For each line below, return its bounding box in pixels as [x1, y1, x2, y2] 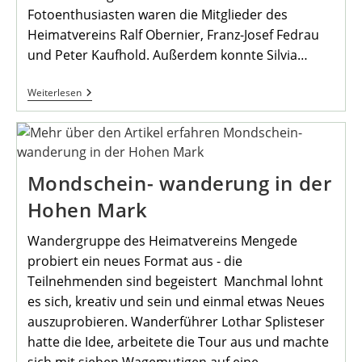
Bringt [80, 97, 114, 113]
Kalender [80, 123, 130, 139]
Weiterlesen [27, 85, 82, 99]
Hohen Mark [27, 196, 148, 223]
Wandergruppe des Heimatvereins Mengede [27, 231, 297, 250]
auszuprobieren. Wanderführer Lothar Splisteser [27, 312, 325, 330]
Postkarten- [80, 110, 142, 126]
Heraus [80, 136, 120, 152]
